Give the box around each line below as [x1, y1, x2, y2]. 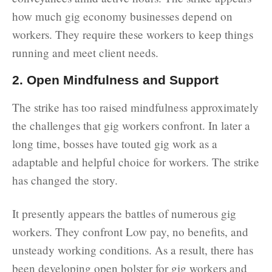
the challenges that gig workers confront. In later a [12, 117, 250, 133]
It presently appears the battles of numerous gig [12, 205, 236, 221]
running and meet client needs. [12, 44, 158, 60]
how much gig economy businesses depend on [12, 8, 233, 24]
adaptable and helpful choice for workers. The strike [12, 154, 259, 169]
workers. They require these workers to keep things [12, 26, 253, 42]
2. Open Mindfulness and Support [12, 72, 219, 87]
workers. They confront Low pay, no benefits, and [12, 223, 248, 239]
